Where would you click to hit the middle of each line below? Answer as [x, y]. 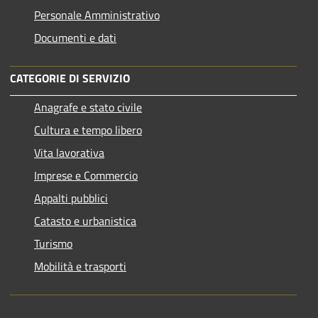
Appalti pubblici [71, 198]
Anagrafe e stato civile [88, 108]
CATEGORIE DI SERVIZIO [70, 78]
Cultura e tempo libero [88, 130]
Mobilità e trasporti [80, 267]
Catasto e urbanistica [85, 221]
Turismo [53, 244]
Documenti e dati [75, 38]
